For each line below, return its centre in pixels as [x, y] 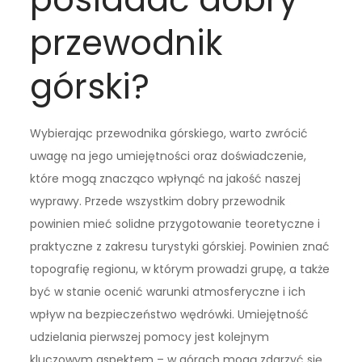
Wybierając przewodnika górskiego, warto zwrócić [169, 134]
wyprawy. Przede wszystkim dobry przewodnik [158, 202]
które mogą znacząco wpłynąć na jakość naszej [166, 179]
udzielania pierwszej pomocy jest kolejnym [150, 337]
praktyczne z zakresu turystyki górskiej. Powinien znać [180, 247]
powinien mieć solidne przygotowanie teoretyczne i [175, 224]
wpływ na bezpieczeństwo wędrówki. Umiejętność [170, 315]
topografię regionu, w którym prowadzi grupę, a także [180, 269]
